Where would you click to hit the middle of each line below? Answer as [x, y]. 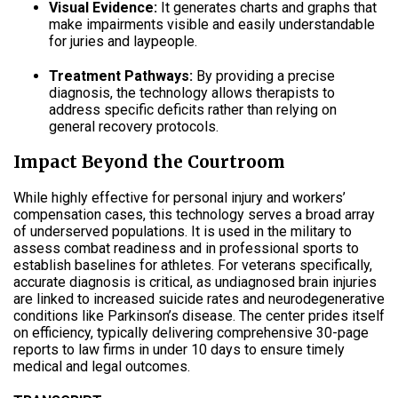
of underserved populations [99, 231]
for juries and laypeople [122, 41]
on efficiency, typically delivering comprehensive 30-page [191, 332]
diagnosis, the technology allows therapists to [192, 92]
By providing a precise [264, 76]
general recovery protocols [132, 126]
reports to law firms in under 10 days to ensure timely [179, 349]
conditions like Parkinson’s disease [123, 315]
